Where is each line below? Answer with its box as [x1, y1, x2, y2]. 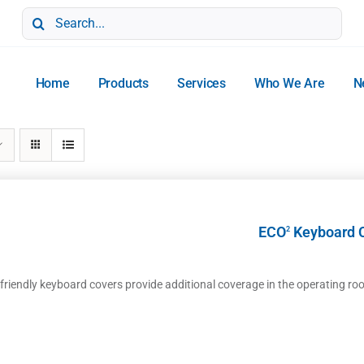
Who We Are [253, 76, 325, 91]
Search [21, 6, 57, 20]
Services [176, 76, 226, 91]
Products [97, 76, 149, 91]
